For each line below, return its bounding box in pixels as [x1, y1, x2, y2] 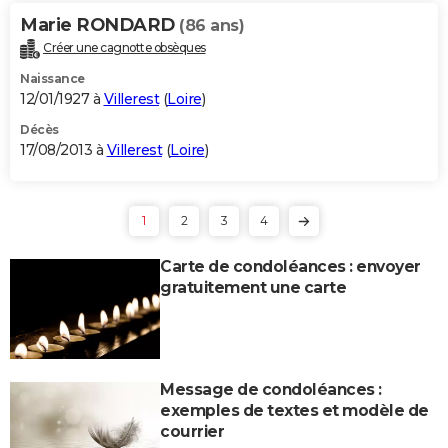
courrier [160, 421, 224, 441]
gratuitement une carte [160, 277, 346, 297]
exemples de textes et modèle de [160, 400, 429, 420]
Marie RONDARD [20, 13, 179, 36]
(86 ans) [179, 15, 244, 35]
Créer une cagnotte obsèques [43, 39, 206, 55]
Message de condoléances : [160, 379, 382, 399]
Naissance [20, 70, 85, 86]
